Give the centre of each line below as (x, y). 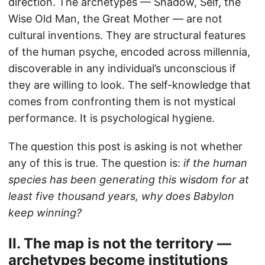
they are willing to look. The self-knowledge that (130, 85)
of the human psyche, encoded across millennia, (129, 52)
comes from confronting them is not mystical (122, 102)
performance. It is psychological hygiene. (112, 118)
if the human (215, 163)
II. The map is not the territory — (120, 244)
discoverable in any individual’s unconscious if (122, 69)
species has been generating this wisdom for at (129, 180)
